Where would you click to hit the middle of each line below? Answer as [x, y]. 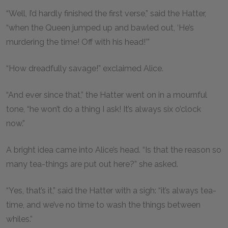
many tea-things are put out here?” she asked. [93, 164]
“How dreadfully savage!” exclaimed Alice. [86, 68]
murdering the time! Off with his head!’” [79, 42]
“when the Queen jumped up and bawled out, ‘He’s [100, 28]
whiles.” [20, 219]
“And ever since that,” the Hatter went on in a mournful [107, 95]
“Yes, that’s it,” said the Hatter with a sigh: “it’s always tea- [111, 191]
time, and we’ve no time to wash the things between [103, 205]
